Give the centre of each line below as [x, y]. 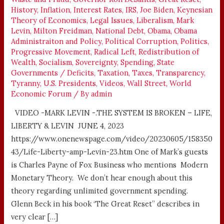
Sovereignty [96, 62]
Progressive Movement [51, 52]
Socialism [56, 62]
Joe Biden [157, 10]
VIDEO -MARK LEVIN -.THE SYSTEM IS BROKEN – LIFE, [112, 112]
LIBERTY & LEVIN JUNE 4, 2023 [68, 125]
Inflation [55, 10]
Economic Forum [41, 94]
